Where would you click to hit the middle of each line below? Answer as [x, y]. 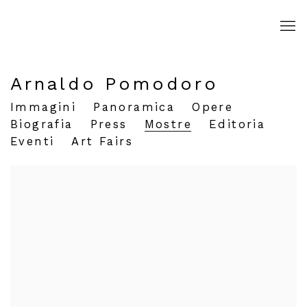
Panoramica [134, 107]
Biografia [42, 124]
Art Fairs [102, 142]
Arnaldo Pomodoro [114, 84]
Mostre [168, 124]
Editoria [237, 124]
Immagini [44, 107]
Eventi [33, 142]
